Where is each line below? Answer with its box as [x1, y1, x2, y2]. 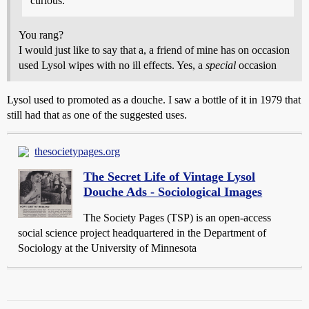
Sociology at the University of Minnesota [18, 242, 197, 255]
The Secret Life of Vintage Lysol [83, 170, 256, 184]
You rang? [19, 29, 63, 41]
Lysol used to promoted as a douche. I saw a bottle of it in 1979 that [7, 94, 301, 106]
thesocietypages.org [34, 146, 120, 158]
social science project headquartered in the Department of [18, 227, 266, 239]
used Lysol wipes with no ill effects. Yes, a [19, 59, 206, 72]
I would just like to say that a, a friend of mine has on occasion [19, 44, 290, 57]
